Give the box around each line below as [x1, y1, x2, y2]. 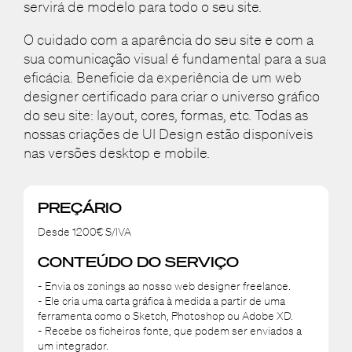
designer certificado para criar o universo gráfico [23, 86, 320, 104]
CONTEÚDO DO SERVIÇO [37, 252, 239, 270]
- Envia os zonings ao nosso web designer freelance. [37, 278, 291, 293]
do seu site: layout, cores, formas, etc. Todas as [23, 105, 308, 123]
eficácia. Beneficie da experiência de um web [23, 68, 302, 86]
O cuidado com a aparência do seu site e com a [23, 30, 313, 48]
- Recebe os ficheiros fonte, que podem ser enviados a [37, 323, 302, 338]
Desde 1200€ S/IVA [37, 224, 131, 239]
